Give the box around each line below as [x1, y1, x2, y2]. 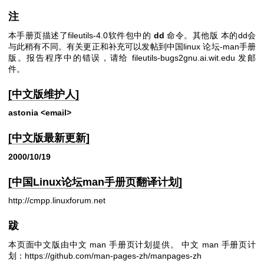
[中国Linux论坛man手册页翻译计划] [8, 176, 182, 188]
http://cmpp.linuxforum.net [8, 196, 105, 206]
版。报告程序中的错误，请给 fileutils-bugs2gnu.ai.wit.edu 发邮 [8, 52, 256, 62]
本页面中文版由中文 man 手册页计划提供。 [8, 239, 182, 249]
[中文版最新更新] [8, 132, 90, 144]
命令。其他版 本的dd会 [164, 30, 256, 40]
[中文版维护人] [8, 88, 79, 100]
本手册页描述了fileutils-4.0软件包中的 [8, 30, 154, 40]
